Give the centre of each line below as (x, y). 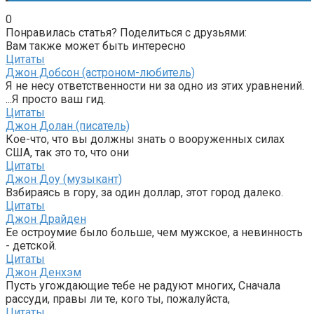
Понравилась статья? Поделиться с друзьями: (126, 32)
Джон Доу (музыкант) (64, 179)
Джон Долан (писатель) (68, 125)
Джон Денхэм (43, 272)
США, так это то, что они (67, 152)
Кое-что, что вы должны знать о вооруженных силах (145, 139)
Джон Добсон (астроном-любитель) (100, 72)
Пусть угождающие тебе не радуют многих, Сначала (143, 285)
